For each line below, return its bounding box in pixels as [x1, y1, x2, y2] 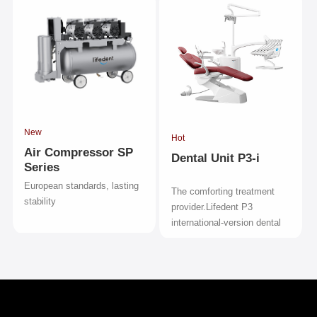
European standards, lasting [24, 180, 139, 192]
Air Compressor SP [24, 146, 134, 160]
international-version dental [171, 217, 281, 229]
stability [24, 196, 57, 207]
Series [24, 161, 60, 175]
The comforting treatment [171, 186, 275, 197]
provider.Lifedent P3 [171, 202, 253, 213]
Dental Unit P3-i [171, 151, 260, 166]
